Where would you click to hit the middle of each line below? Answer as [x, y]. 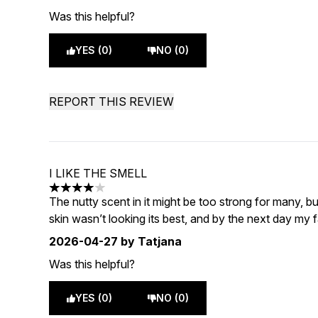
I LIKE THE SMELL [98, 173]
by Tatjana [150, 241]
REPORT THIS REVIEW [112, 102]
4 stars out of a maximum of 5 [126, 195]
